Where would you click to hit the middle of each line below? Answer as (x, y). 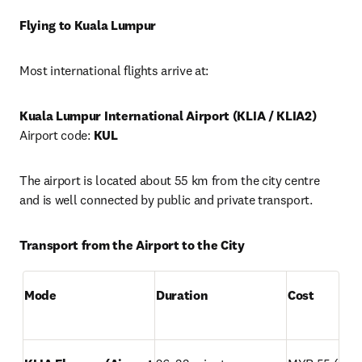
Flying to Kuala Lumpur (88, 25)
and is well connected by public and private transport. (166, 200)
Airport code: (57, 135)
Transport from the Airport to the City (132, 245)
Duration (182, 295)
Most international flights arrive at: (114, 71)
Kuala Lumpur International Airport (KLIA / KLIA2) (168, 116)
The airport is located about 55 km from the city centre (170, 181)
